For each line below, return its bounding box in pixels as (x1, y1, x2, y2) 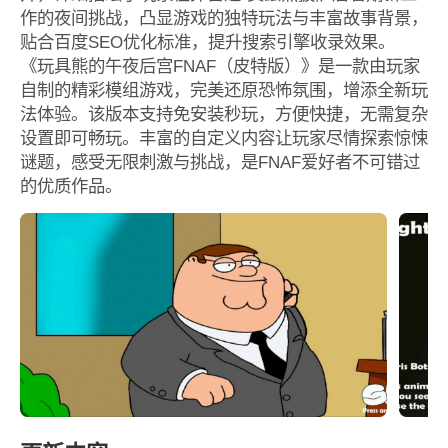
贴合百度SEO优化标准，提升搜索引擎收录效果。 (19, 31, 395, 52)
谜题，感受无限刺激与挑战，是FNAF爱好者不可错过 (19, 151, 420, 172)
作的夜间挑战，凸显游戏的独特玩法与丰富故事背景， (19, 7, 428, 28)
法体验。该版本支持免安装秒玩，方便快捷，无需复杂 (19, 103, 428, 124)
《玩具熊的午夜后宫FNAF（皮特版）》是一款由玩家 (19, 55, 420, 76)
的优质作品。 (19, 175, 122, 196)
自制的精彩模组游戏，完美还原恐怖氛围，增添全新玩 (19, 79, 428, 100)
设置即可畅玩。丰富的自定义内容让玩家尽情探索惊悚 (19, 127, 428, 148)
